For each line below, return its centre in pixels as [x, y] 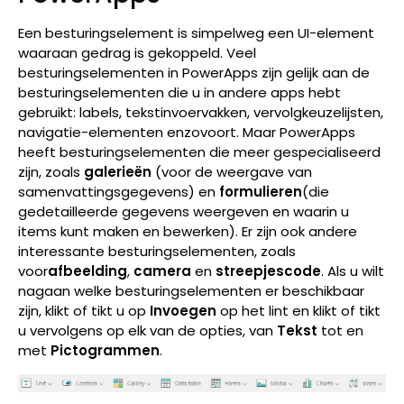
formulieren [261, 192]
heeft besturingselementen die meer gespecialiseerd [199, 152]
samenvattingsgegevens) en [119, 192]
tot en [340, 331]
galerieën [118, 172]
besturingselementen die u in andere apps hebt [179, 93]
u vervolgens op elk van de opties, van [147, 331]
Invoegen [183, 311]
